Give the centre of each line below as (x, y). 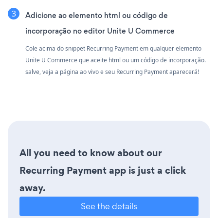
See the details (109, 206)
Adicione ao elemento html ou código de (97, 15)
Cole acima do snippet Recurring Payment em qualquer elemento (113, 48)
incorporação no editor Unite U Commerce (100, 31)
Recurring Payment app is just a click (103, 170)
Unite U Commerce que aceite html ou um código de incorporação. (116, 60)
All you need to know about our (91, 153)
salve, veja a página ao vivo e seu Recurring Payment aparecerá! (112, 72)
